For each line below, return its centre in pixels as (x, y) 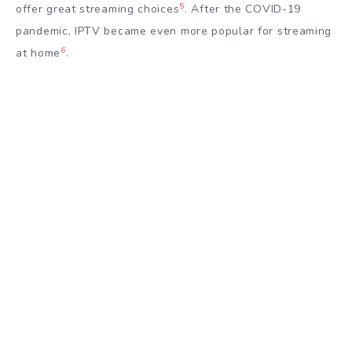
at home (38, 53)
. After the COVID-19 (243, 9)
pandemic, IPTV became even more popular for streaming (174, 31)
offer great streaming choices (98, 9)
